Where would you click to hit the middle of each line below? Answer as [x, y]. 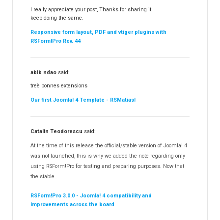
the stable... [45, 177]
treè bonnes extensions [59, 86]
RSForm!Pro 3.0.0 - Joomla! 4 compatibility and [91, 196]
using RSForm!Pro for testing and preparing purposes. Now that [108, 166]
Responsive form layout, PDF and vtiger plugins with [99, 32]
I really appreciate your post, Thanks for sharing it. [92, 10]
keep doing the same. [57, 18]
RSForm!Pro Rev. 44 [56, 41]
